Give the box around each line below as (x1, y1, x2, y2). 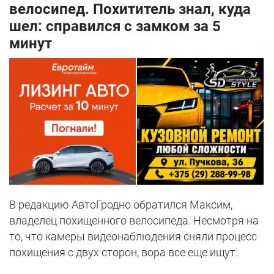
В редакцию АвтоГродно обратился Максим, (9, 198, 232, 212)
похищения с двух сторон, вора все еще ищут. (9, 246, 238, 259)
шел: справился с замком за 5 (9, 18, 221, 35)
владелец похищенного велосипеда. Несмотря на (9, 214, 259, 228)
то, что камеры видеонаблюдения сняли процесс (9, 230, 257, 243)
